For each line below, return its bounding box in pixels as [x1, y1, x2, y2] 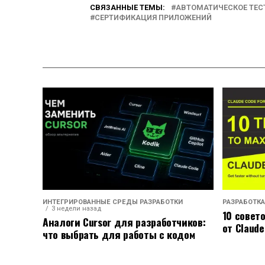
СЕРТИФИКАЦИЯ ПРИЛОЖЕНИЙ [95, 13, 212, 22]
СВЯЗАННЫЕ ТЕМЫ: [90, 3, 165, 12]
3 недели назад [51, 205, 101, 213]
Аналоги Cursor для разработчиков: [43, 214, 206, 230]
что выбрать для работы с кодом [43, 227, 195, 243]
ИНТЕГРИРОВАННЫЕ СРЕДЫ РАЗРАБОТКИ [43, 198, 183, 206]
